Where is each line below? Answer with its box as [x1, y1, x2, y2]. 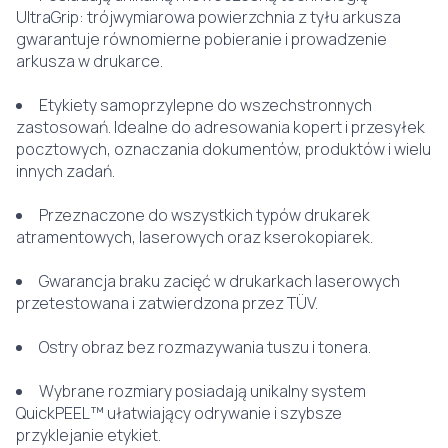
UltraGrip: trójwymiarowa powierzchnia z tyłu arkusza [16, 6, 401, 28]
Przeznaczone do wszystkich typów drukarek [39, 204, 370, 226]
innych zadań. [16, 160, 115, 182]
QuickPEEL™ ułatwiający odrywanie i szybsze [16, 402, 342, 424]
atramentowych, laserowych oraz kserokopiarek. [16, 226, 373, 248]
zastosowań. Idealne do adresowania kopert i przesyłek [16, 116, 425, 138]
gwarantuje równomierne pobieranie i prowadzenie [16, 28, 387, 50]
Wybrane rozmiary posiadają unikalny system [39, 380, 366, 402]
